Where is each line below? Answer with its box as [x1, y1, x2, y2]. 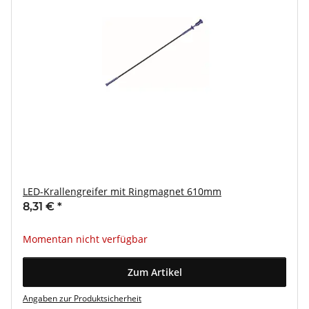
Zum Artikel [127, 266, 182, 279]
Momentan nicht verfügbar [23, 232, 148, 246]
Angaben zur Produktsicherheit [23, 292, 141, 304]
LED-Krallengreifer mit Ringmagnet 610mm [23, 185, 221, 198]
